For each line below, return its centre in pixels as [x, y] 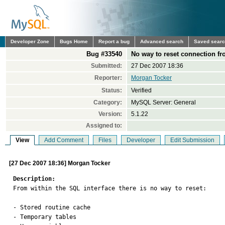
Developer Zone [30, 41]
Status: [112, 90]
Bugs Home [74, 41]
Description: [34, 179]
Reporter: [108, 78]
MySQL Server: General [163, 102]
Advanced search [162, 41]
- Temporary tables [45, 217]
